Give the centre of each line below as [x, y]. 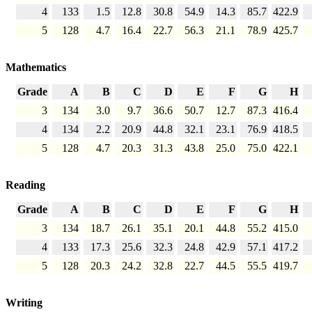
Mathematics [36, 68]
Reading [25, 185]
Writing [24, 303]
